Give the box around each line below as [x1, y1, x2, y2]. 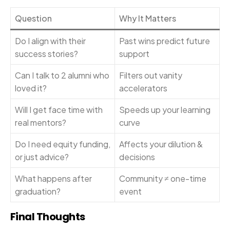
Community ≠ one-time [119, 173, 206, 184]
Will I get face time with [15, 104, 103, 116]
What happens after [15, 173, 92, 184]
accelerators [119, 83, 167, 94]
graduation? [15, 186, 61, 197]
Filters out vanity [119, 70, 182, 81]
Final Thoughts [10, 209, 85, 224]
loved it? [15, 83, 47, 94]
